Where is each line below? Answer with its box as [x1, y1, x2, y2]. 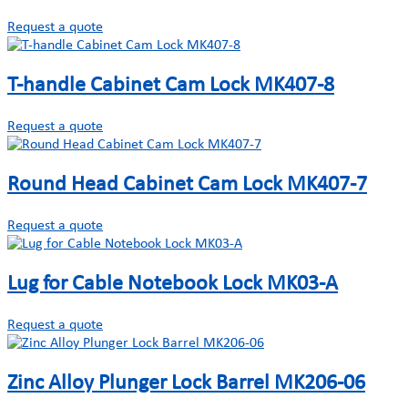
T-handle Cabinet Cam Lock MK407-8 [7, 75, 334, 97]
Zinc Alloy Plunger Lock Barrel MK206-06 [7, 372, 365, 394]
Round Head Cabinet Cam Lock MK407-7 [7, 174, 367, 197]
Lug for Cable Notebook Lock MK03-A [7, 272, 338, 295]
